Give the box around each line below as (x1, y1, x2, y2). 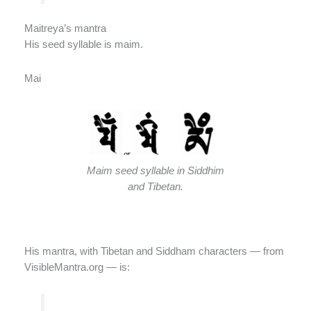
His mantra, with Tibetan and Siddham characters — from (24, 246, 284, 258)
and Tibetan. (128, 180, 183, 192)
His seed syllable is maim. (24, 39, 143, 51)
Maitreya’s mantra (24, 23, 106, 35)
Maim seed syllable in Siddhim (87, 165, 224, 176)
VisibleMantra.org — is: (24, 262, 130, 274)
